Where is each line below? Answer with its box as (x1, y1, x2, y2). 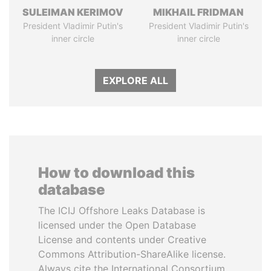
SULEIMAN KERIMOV (22, 6, 123, 18)
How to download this (38, 164, 195, 181)
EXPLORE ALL (103, 74, 168, 87)
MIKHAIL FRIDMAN (153, 6, 244, 18)
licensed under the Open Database (38, 219, 196, 231)
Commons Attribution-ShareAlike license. (38, 248, 226, 260)
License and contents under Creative (38, 233, 206, 246)
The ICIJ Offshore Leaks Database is (38, 204, 205, 217)
